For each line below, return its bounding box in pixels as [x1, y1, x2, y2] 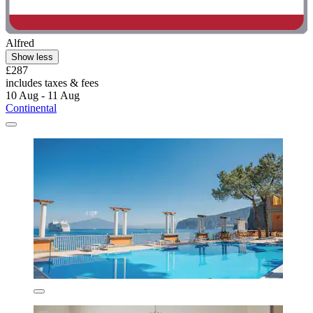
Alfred [6, 36, 34, 49]
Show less [11, 51, 53, 62]
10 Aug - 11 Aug [6, 89, 80, 101]
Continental [6, 101, 57, 114]
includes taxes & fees [6, 76, 99, 89]
